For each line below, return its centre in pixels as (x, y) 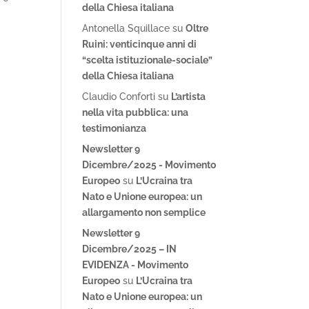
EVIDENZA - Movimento (136, 265)
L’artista (189, 97)
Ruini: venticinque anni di (140, 44)
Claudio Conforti (119, 97)
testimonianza (114, 128)
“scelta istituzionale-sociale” (148, 60)
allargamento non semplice (144, 212)
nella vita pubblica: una (136, 112)
